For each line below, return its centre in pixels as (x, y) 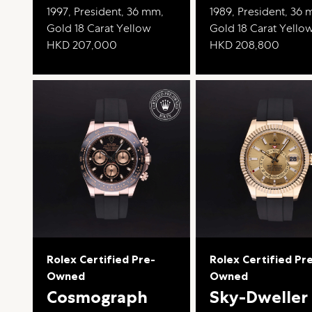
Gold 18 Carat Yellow (99, 28)
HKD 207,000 (82, 45)
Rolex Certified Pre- (101, 259)
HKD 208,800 (245, 45)
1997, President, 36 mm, (106, 11)
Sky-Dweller (259, 297)
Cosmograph (97, 297)
